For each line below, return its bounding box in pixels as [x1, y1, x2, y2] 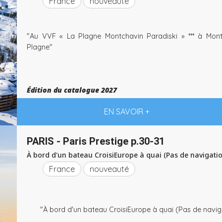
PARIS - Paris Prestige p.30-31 [27, 135, 165, 147]
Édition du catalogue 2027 [27, 85, 117, 95]
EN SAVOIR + [104, 107, 150, 116]
